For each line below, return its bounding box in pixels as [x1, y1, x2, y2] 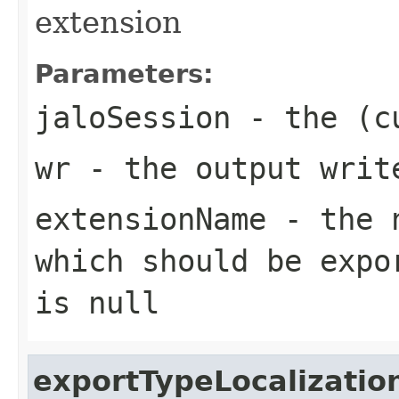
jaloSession [35, 99, 231, 135]
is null [35, 284, 159, 321]
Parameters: [35, 58, 214, 89]
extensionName [35, 200, 266, 237]
